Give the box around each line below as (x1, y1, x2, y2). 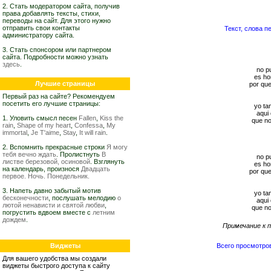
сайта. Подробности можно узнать (2, 53, 108, 60)
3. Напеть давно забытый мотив (2, 187, 101, 194)
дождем (2, 216, 26, 223)
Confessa (74, 122, 103, 129)
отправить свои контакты (2, 24, 80, 31)
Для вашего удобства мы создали (2, 255, 106, 262)
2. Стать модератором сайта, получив (2, 2, 120, 10)
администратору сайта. (2, 31, 74, 39)
